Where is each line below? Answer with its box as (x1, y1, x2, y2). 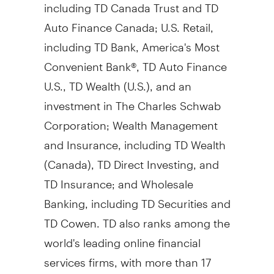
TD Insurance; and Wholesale (43, 166, 193, 191)
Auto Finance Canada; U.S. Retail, (43, 10, 213, 34)
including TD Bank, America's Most (43, 29, 220, 54)
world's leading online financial (43, 225, 201, 250)
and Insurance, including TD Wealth (43, 127, 226, 152)
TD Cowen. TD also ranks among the (43, 206, 230, 230)
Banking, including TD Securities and (43, 186, 231, 210)
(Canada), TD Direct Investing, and (43, 147, 219, 171)
